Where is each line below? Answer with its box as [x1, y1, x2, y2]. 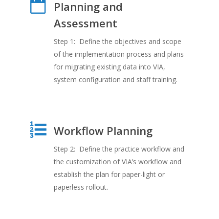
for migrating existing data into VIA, [53, 62, 165, 71]
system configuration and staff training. [53, 75, 177, 84]
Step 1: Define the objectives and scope [53, 37, 181, 46]
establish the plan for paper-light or [53, 170, 165, 179]
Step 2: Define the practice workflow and [53, 144, 184, 153]
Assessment [53, 16, 117, 30]
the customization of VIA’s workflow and [53, 157, 181, 166]
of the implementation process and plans [53, 49, 184, 59]
